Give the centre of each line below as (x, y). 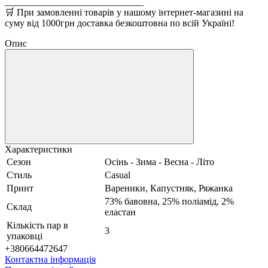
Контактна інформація (50, 259)
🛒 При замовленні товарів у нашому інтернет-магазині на (124, 12)
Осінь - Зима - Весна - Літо (159, 162)
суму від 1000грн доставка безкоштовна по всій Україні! (120, 23)
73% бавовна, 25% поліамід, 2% (169, 201)
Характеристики (39, 149)
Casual (118, 175)
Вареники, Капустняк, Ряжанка (169, 188)
